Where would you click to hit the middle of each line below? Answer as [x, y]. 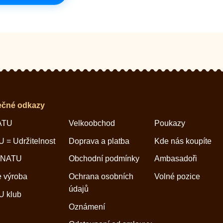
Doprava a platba [99, 141]
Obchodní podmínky [104, 159]
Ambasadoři [176, 159]
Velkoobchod [92, 123]
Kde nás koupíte [183, 141]
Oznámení [87, 207]
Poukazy [170, 123]
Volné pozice [177, 176]
